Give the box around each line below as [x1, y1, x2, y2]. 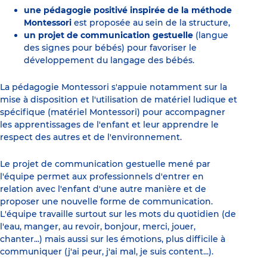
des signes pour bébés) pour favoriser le [24, 42, 197, 54]
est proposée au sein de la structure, [74, 17, 230, 29]
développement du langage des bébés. [24, 55, 194, 66]
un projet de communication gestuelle [24, 30, 193, 41]
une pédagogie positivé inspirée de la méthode [24, 5, 232, 16]
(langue [193, 30, 228, 41]
